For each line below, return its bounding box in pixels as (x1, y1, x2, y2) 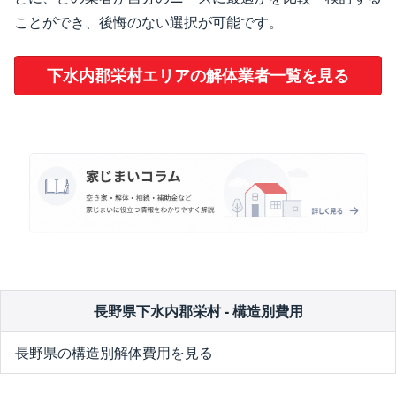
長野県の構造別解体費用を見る (15, 342, 213, 363)
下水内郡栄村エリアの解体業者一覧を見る (47, 63, 349, 87)
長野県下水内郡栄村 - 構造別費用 (93, 301, 303, 322)
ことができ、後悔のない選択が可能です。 (14, 11, 283, 32)
